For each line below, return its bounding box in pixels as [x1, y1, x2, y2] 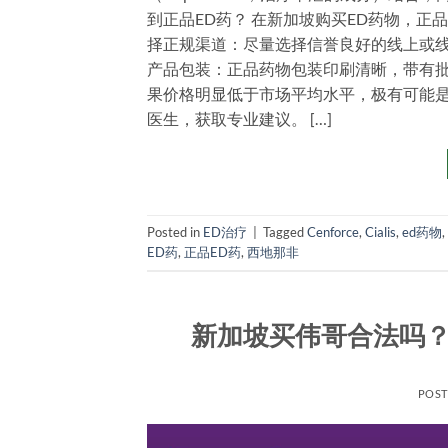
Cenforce [307, 224, 359, 241]
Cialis [365, 224, 396, 241]
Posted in [147, 224, 203, 241]
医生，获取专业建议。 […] [147, 108, 332, 128]
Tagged [263, 224, 307, 241]
